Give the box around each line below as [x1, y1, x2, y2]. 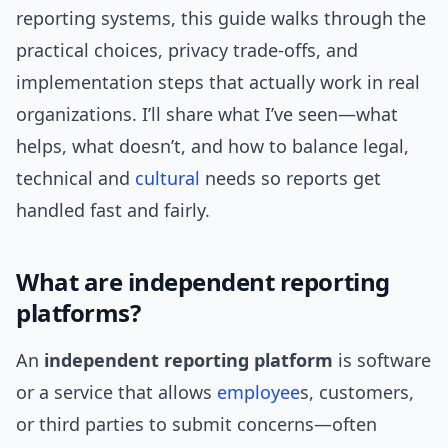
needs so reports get [200, 166, 381, 191]
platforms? [16, 296, 141, 330]
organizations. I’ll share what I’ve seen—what [16, 102, 398, 127]
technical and [16, 166, 135, 191]
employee [217, 380, 300, 405]
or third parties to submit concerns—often [16, 412, 377, 437]
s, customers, [300, 380, 414, 405]
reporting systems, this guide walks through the [16, 6, 426, 31]
